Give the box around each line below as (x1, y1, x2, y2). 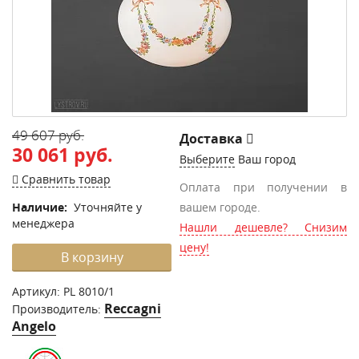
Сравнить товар (18, 171, 111, 187)
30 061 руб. (12, 142, 113, 167)
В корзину (60, 248, 123, 266)
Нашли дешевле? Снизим (179, 220, 347, 235)
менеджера (12, 216, 75, 231)
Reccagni (104, 300, 161, 317)
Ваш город (235, 151, 296, 167)
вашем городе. (179, 200, 260, 215)
